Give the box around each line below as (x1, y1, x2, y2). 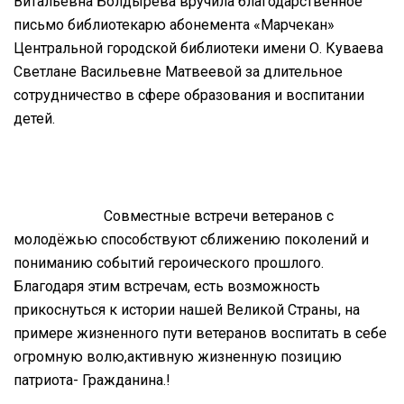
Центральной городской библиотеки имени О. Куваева (14, 39, 383, 57)
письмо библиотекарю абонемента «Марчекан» (14, 15, 335, 33)
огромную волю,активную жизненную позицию (14, 347, 342, 365)
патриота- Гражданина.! (14, 371, 170, 389)
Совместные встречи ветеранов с (104, 207, 334, 225)
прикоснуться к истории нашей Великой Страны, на (14, 300, 360, 318)
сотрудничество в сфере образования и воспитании (14, 86, 364, 104)
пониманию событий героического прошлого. (14, 253, 324, 271)
